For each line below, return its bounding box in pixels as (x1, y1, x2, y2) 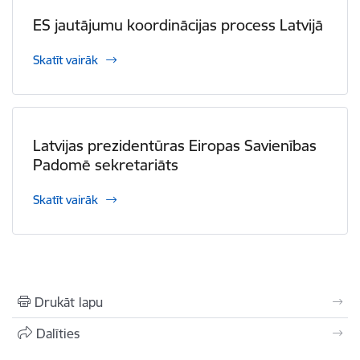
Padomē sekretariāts (33, 155, 178, 175)
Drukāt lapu (35, 294, 103, 311)
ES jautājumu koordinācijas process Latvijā (33, 15, 323, 35)
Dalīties (36, 325, 80, 342)
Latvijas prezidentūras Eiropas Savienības (33, 136, 317, 156)
